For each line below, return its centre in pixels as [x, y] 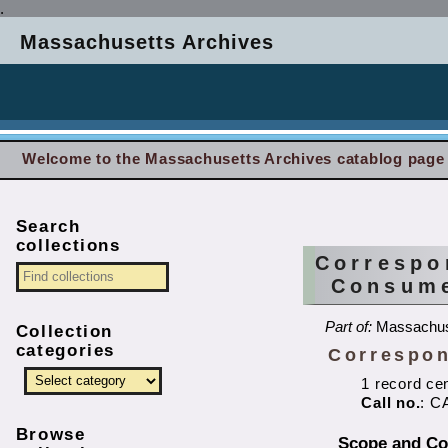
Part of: [351, 327]
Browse [50, 434]
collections [68, 245]
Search [48, 226]
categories [65, 350]
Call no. [391, 402]
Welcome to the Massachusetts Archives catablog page [233, 158]
